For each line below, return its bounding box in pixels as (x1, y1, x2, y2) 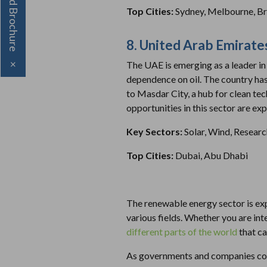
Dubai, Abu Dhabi (175, 149, 248, 161)
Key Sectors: (126, 125, 184, 137)
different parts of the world (126, 225, 237, 237)
